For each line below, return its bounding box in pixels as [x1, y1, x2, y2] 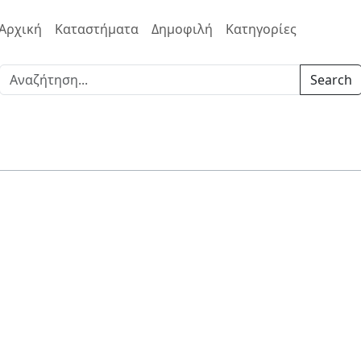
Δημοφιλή [151, 19, 213, 38]
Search [309, 70, 352, 89]
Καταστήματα [55, 19, 139, 38]
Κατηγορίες [226, 19, 297, 38]
